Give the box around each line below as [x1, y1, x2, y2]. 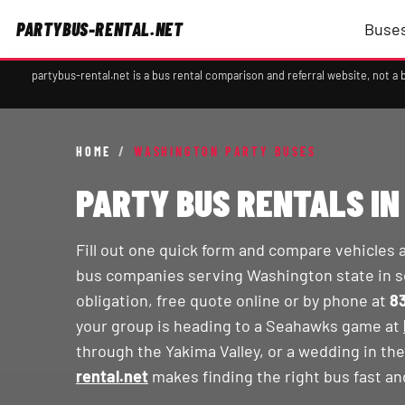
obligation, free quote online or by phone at [76, 290, 390, 310]
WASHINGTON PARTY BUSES [134, 144, 316, 159]
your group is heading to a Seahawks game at [76, 316, 403, 335]
